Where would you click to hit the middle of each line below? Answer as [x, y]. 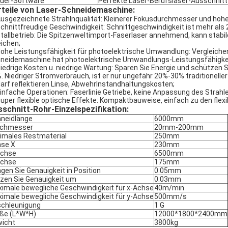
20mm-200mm [179, 127]
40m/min [169, 188]
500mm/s [170, 196]
